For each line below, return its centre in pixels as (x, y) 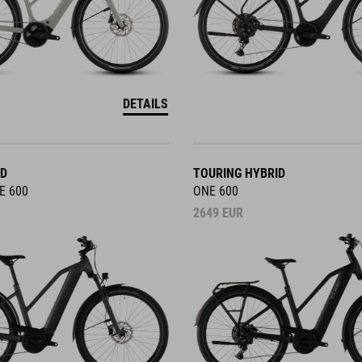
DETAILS (145, 104)
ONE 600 (216, 191)
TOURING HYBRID (239, 173)
